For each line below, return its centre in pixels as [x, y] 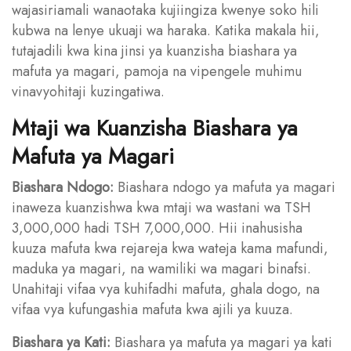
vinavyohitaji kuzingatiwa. [88, 91]
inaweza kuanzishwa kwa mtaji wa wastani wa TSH [161, 207]
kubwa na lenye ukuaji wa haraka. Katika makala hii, [166, 30]
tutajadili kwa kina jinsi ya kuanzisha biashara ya [154, 51]
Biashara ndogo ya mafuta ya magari [224, 187]
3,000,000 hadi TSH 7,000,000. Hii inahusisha [157, 228]
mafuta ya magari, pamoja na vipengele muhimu [157, 71]
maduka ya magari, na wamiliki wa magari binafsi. [161, 268]
